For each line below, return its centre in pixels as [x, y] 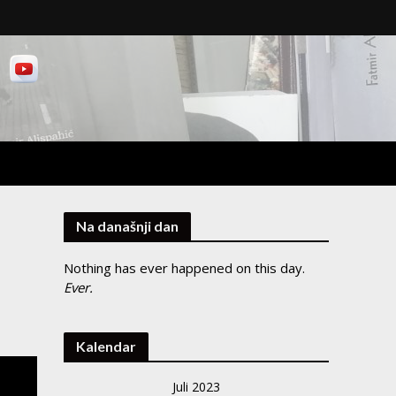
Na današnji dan [128, 226]
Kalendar [107, 346]
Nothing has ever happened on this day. [185, 268]
